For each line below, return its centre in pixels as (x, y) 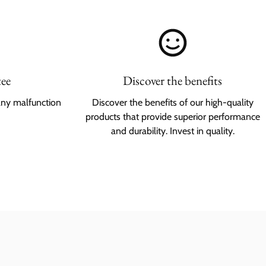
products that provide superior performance (172, 117)
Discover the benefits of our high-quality (172, 102)
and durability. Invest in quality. (172, 131)
